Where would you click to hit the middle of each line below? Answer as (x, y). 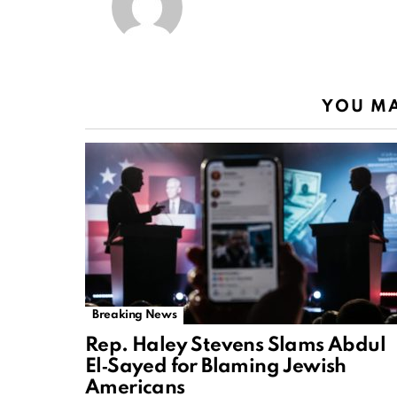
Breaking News (135, 315)
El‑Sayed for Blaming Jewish (216, 367)
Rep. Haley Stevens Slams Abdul (235, 346)
